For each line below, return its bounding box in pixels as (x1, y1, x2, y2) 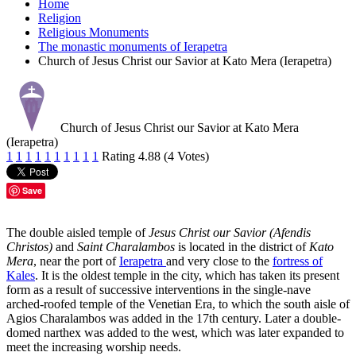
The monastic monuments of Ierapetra (38, 39, 227, 53)
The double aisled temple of (6, 225, 149, 239)
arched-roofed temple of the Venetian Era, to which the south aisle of (6, 296, 350, 311)
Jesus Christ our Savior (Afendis (149, 225, 311, 239)
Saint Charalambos (77, 239, 175, 253)
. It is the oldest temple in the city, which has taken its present (35, 268, 339, 282)
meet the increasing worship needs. (6, 339, 181, 354)
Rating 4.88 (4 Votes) (102, 149, 209, 163)
